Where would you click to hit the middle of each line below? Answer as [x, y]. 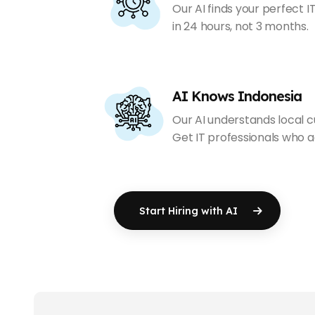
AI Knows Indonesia [237, 96]
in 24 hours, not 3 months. [240, 27]
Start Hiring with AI [190, 211]
